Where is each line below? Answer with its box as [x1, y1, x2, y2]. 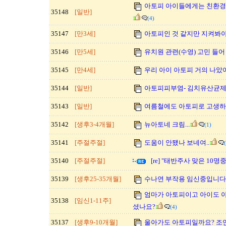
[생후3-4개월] [75, 121, 114, 128]
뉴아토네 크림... [144, 121, 190, 128]
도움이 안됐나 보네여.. [144, 139, 209, 146]
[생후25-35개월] [75, 175, 121, 183]
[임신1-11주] [75, 197, 111, 204]
